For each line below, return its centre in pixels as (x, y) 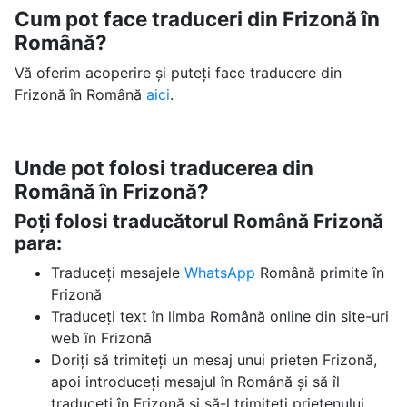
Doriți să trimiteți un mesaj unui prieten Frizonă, (213, 360)
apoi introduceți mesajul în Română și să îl (195, 382)
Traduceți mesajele (117, 273)
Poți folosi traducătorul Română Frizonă (199, 221)
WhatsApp (222, 273)
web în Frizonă (101, 338)
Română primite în (322, 273)
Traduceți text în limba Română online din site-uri (219, 316)
